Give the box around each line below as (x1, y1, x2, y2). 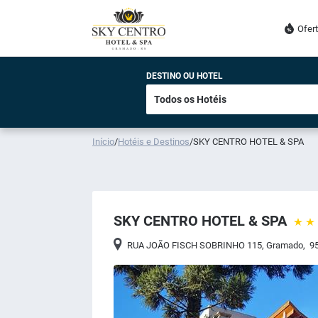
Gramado (266, 240, 304, 251)
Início (92, 136, 114, 147)
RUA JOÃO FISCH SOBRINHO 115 (127, 240, 263, 251)
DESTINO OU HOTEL (146, 71, 223, 81)
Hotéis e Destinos (118, 136, 190, 147)
